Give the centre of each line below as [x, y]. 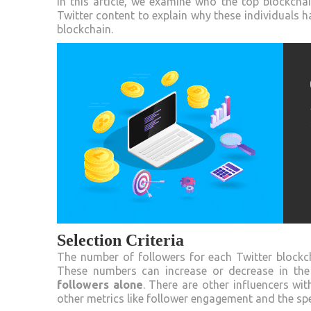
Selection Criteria [120, 240]
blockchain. [85, 29]
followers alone [100, 284]
